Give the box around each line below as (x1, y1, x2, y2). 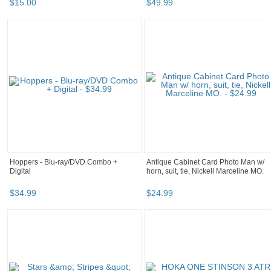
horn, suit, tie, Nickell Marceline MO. (146, 167, 264, 176)
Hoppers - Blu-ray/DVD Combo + (10, 158, 117, 167)
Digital (10, 167, 31, 176)
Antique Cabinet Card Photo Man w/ (146, 158, 264, 167)
